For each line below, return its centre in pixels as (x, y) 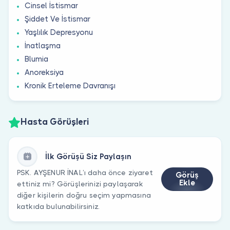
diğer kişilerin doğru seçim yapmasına (84, 195)
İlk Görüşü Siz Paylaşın (88, 156)
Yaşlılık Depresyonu (59, 32)
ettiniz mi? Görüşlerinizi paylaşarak (80, 184)
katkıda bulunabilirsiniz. (59, 206)
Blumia (36, 59)
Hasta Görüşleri (55, 122)
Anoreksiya (44, 72)
